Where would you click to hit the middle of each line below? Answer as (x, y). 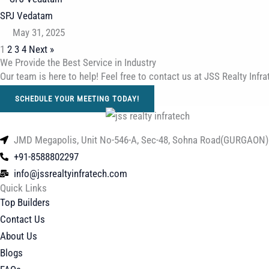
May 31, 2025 (39, 32)
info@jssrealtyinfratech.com (70, 173)
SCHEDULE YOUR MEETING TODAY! (77, 99)
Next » (41, 49)
